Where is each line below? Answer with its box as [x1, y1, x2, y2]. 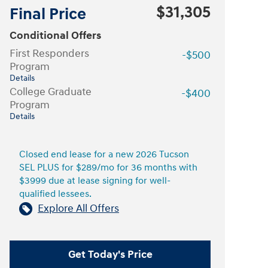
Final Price [10, 4, 86, 25]
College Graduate [10, 85, 92, 99]
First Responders [10, 47, 89, 60]
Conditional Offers [10, 29, 101, 42]
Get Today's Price [68, 247, 153, 261]
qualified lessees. [19, 188, 92, 200]
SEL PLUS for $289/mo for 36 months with [19, 162, 197, 173]
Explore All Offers [38, 202, 119, 215]
